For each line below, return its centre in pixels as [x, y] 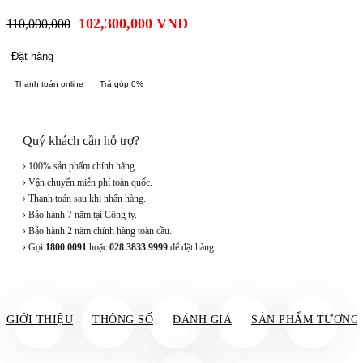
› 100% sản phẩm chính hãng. [80, 167]
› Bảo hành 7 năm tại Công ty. [80, 215]
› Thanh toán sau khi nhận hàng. [84, 199]
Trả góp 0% [122, 84]
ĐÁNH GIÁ [202, 320]
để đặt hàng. [192, 248]
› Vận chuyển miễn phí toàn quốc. [88, 183]
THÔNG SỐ [123, 320]
